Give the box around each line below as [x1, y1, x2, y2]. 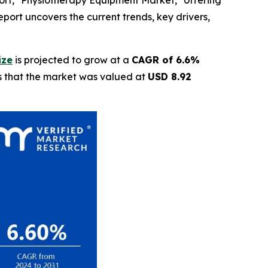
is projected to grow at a [13, 54, 132, 66]
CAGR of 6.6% [132, 54, 200, 66]
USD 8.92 [148, 71, 191, 83]
